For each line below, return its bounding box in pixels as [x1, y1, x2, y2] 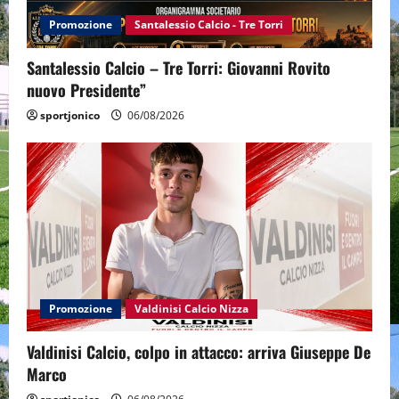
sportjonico [40, 107, 100, 123]
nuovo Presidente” [27, 77, 146, 102]
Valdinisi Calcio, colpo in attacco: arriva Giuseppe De [27, 339, 370, 363]
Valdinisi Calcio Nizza [134, 300, 248, 316]
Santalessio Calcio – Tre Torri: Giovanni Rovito [27, 55, 330, 79]
